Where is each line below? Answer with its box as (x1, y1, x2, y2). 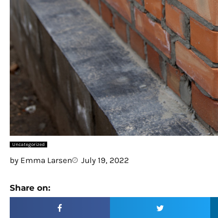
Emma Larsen (18, 155, 72, 165)
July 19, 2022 (81, 155, 129, 165)
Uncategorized (12, 141, 45, 147)
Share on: (10, 182, 50, 193)
